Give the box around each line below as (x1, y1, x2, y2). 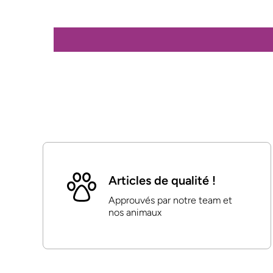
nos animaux (108, 207, 161, 219)
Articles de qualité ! (108, 173, 216, 188)
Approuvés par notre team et (108, 194, 232, 207)
